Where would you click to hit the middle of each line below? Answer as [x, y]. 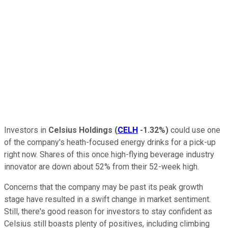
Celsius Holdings [79, 130]
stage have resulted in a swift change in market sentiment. [107, 199]
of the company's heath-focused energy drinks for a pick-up [110, 142]
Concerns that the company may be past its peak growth [104, 187]
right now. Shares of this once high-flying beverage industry [109, 154]
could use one [194, 130]
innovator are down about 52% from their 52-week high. [102, 166]
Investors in [25, 130]
